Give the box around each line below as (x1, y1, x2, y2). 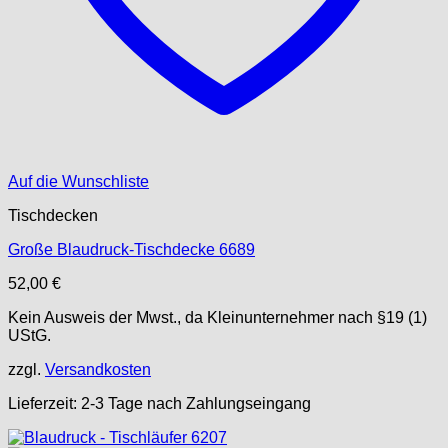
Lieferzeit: (8, 395, 81, 412)
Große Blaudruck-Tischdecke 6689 (8, 241, 255, 258)
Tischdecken (8, 207, 98, 224)
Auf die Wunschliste (8, 173, 149, 190)
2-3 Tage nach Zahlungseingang (81, 395, 311, 412)
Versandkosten (45, 361, 151, 378)
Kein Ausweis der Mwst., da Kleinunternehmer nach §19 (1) (8, 309, 427, 326)
